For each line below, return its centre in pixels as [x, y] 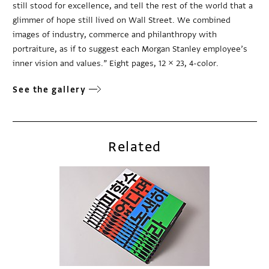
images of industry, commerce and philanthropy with [115, 34]
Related [135, 147]
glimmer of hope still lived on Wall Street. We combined [122, 20]
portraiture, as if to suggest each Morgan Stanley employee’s [130, 49]
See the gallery [50, 89]
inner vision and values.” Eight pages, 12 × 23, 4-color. [116, 63]
